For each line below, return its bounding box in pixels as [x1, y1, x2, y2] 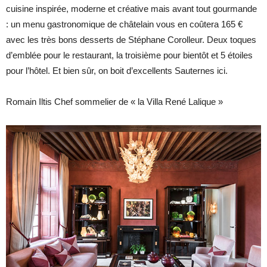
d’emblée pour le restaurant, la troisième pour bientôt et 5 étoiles [6, 50, 253, 61]
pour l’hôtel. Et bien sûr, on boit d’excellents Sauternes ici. [6, 66, 228, 76]
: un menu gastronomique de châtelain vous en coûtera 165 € [6, 19, 243, 30]
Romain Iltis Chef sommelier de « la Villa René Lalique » [6, 97, 223, 107]
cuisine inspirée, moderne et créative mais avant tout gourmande [6, 4, 257, 14]
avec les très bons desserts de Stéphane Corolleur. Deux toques [6, 35, 256, 45]
